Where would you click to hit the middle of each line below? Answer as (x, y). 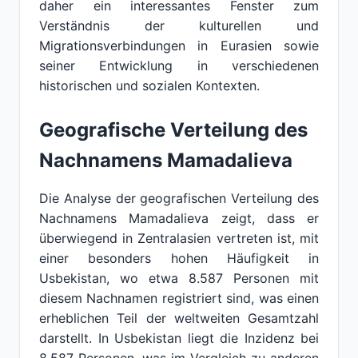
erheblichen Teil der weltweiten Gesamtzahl (179, 318)
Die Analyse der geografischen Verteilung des (179, 198)
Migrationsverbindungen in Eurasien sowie (179, 46)
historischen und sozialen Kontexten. (149, 86)
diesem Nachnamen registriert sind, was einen (179, 298)
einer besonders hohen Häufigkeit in (179, 258)
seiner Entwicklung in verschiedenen (179, 66)
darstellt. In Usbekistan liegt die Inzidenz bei (179, 338)
